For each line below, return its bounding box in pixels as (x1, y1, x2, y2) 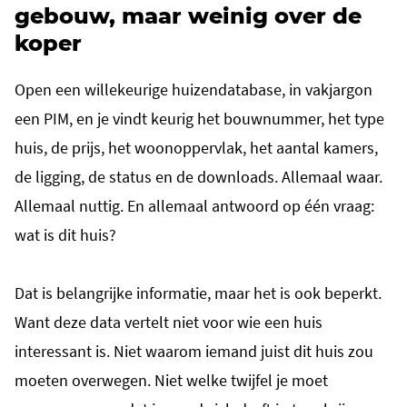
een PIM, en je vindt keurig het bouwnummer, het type (15, 108, 384, 129)
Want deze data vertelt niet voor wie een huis (15, 312, 323, 333)
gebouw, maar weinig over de (15, 3, 362, 30)
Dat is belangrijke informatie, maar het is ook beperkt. (15, 283, 382, 303)
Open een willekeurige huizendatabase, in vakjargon (15, 79, 372, 100)
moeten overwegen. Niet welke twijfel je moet (15, 370, 328, 391)
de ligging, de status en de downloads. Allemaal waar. (15, 166, 382, 187)
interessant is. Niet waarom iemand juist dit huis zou (15, 341, 373, 362)
